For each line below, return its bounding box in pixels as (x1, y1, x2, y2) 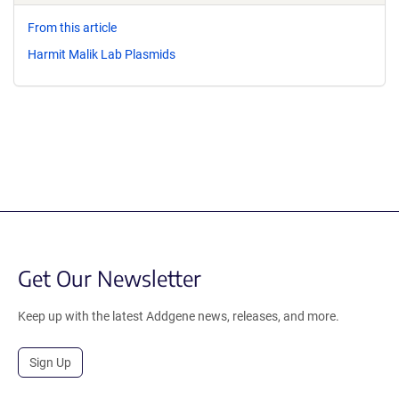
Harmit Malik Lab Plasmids (28, 46, 175, 61)
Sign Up (29, 354, 71, 370)
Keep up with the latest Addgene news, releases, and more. (18, 308, 339, 323)
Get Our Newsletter (18, 264, 201, 291)
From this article (28, 20, 117, 35)
